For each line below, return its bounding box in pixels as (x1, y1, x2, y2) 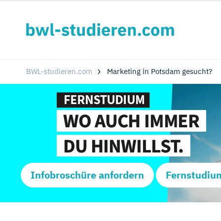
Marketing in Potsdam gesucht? (107, 67, 212, 76)
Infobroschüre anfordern (31, 168, 144, 182)
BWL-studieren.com (26, 67, 92, 76)
